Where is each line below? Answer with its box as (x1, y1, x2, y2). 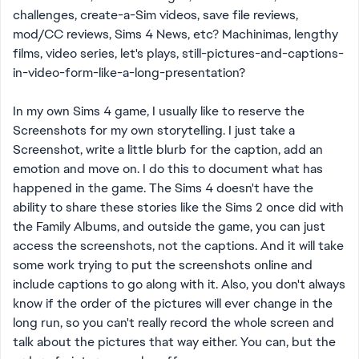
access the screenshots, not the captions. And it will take (13, 237, 344, 254)
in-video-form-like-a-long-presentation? (13, 64, 245, 81)
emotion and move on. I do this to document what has (13, 160, 323, 177)
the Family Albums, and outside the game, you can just (13, 218, 325, 235)
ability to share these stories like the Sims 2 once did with (13, 199, 344, 216)
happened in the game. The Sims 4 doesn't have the (13, 179, 313, 196)
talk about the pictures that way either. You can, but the (13, 333, 336, 350)
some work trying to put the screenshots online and (13, 256, 313, 273)
